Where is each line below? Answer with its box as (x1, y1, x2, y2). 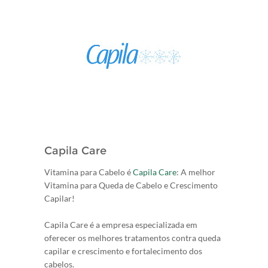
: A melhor (176, 167, 215, 177)
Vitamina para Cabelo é (44, 167, 133, 177)
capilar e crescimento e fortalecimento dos (44, 246, 202, 256)
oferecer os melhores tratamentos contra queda (44, 233, 221, 243)
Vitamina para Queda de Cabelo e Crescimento (44, 180, 218, 190)
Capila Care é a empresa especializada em (44, 220, 197, 230)
